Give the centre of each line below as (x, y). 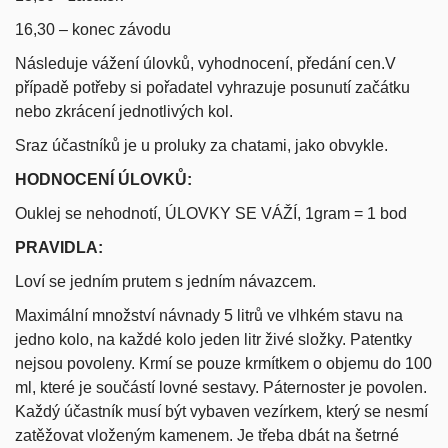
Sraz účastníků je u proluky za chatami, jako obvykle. (201, 145)
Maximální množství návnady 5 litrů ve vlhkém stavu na (209, 315)
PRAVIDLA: (59, 247)
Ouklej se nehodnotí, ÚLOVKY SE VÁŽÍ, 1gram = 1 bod (211, 213)
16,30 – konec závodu (93, 29)
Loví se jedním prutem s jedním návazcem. (165, 281)
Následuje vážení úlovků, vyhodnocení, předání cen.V (205, 63)
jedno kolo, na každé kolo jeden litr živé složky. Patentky (213, 339)
